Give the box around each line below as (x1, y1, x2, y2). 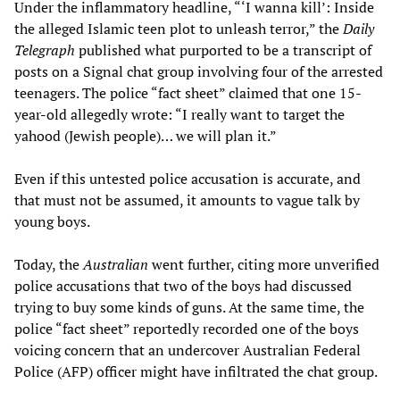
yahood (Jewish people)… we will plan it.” (14, 125, 277, 146)
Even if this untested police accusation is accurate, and (14, 168, 361, 188)
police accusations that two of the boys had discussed (14, 275, 352, 296)
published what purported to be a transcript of (75, 39, 371, 60)
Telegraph (14, 39, 75, 60)
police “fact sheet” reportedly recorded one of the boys (14, 318, 359, 338)
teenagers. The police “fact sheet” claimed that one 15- (14, 82, 362, 103)
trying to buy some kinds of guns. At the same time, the (14, 296, 364, 317)
